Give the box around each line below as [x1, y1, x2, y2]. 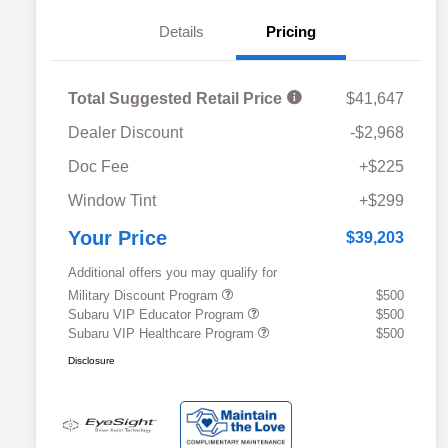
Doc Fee [68, 157, 129, 175]
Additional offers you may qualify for [68, 264, 277, 280]
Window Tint [68, 191, 156, 209]
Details [158, 22, 204, 40]
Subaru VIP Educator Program [68, 306, 248, 322]
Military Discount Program [68, 287, 222, 303]
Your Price [68, 226, 167, 249]
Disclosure [68, 354, 115, 366]
